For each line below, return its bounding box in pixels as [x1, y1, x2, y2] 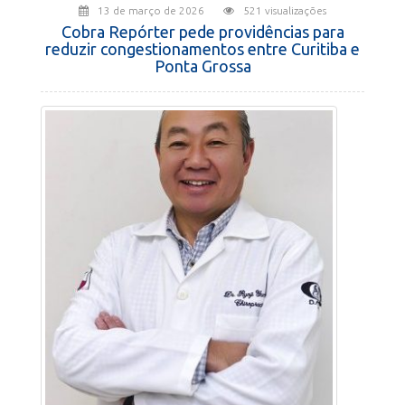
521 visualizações [243, 4, 326, 16]
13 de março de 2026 [98, 4, 223, 16]
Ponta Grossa [154, 56, 251, 75]
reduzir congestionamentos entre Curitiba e [45, 39, 360, 58]
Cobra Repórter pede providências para [61, 22, 344, 41]
